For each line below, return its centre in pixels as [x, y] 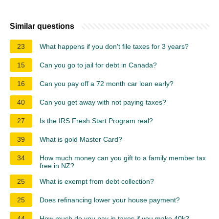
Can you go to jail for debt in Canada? [98, 65]
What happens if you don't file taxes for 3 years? [114, 46]
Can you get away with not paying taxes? [103, 102]
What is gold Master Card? [81, 139]
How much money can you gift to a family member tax [123, 158]
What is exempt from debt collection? [97, 181]
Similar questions [42, 26]
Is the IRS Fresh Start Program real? [96, 120]
